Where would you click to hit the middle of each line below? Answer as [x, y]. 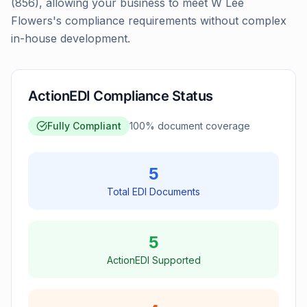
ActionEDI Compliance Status [121, 96]
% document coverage [198, 126]
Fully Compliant [84, 126]
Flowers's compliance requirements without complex [149, 21]
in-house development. [71, 38]
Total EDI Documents [153, 192]
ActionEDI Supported [153, 260]
